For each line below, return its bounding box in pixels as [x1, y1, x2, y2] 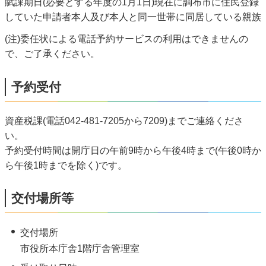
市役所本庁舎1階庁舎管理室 [20, 243, 140, 254]
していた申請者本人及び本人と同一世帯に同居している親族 [5, 11, 261, 22]
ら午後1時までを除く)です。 [5, 160, 127, 170]
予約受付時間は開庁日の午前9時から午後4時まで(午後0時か [5, 145, 261, 156]
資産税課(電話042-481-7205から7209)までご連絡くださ [5, 115, 243, 126]
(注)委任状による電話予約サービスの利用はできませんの [5, 34, 248, 45]
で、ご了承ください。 [5, 49, 100, 59]
